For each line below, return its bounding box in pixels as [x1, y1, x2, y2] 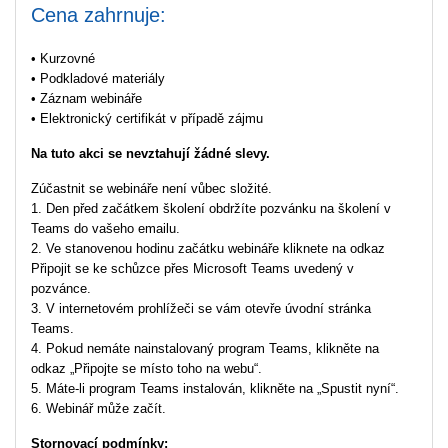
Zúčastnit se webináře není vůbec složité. [31, 181, 272, 196]
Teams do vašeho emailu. [31, 221, 180, 236]
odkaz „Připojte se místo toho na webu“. [31, 361, 262, 376]
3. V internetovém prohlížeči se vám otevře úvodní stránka [31, 301, 371, 316]
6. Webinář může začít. [31, 401, 166, 416]
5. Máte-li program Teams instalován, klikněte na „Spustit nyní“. [31, 381, 399, 396]
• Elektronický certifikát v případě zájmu [31, 111, 263, 126]
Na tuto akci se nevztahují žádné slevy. [31, 146, 270, 161]
